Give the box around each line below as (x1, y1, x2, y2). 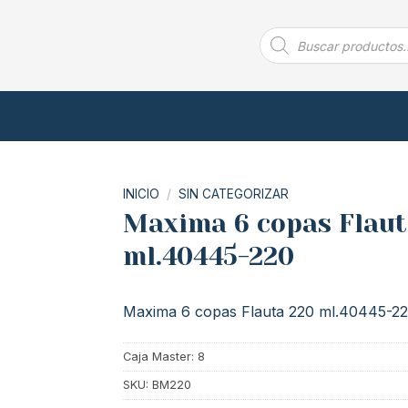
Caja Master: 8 (122, 349, 205, 363)
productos (258, 49, 315, 63)
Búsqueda (258, 25, 313, 39)
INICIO (122, 187, 159, 201)
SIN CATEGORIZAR (178, 187, 289, 201)
